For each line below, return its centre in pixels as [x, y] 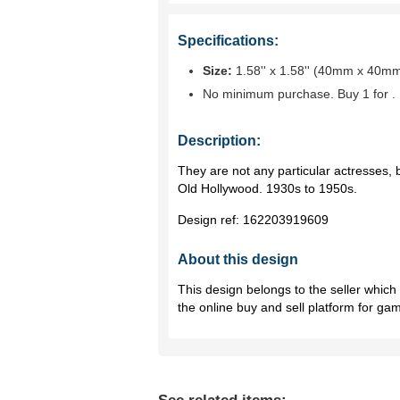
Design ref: [210, 220]
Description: [219, 141]
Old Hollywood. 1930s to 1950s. [267, 188]
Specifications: [228, 41]
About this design [238, 259]
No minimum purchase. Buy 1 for [297, 94]
